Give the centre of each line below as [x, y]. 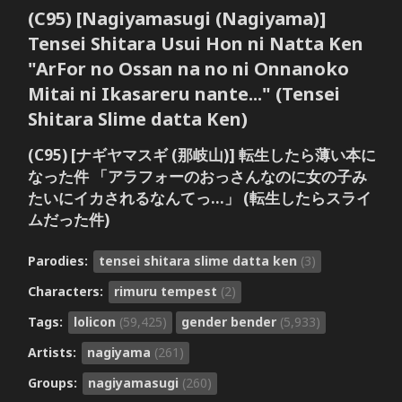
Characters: [67, 291]
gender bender [230, 321]
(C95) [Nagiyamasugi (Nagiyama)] [176, 19]
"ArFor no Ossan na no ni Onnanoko [188, 69]
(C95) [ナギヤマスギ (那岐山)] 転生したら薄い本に [201, 154]
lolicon [96, 321]
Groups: [54, 382]
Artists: [53, 352]
